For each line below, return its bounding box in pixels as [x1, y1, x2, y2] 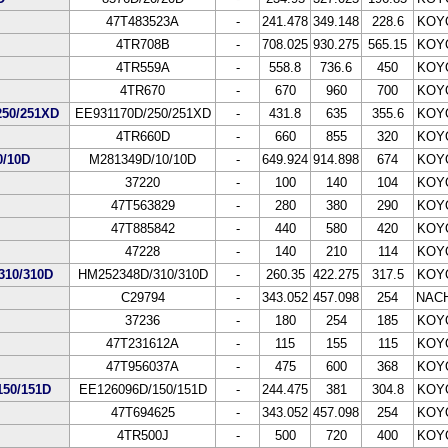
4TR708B [115, 37, 170, 52]
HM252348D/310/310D [77, 267, 208, 282]
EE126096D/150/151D [78, 382, 207, 397]
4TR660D [115, 129, 170, 144]
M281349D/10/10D [89, 152, 196, 167]
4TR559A [115, 60, 170, 75]
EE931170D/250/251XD [74, 106, 211, 121]
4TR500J [116, 428, 169, 443]
